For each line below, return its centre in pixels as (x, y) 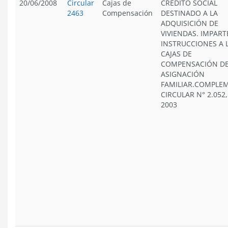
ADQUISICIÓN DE (190, 23)
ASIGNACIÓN (183, 74)
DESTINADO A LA (189, 13)
